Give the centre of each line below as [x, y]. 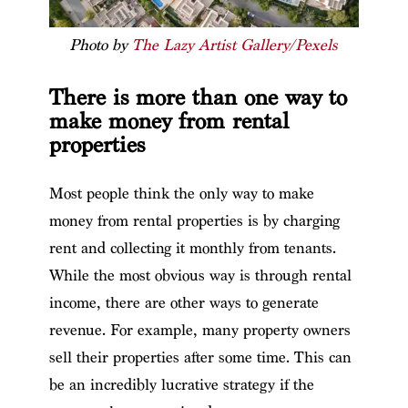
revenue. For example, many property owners [199, 330]
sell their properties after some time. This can [200, 357]
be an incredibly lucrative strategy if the [181, 384]
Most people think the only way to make [181, 193]
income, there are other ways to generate [184, 302]
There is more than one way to [198, 97]
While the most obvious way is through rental [200, 275]
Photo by [101, 45]
